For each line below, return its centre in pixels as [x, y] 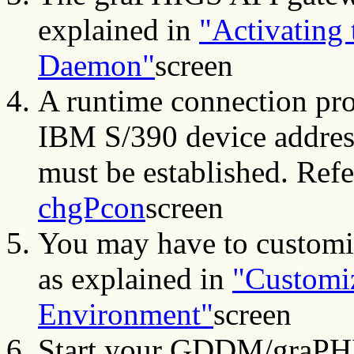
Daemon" [96, 66]
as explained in [135, 279]
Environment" [126, 314]
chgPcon [92, 208]
